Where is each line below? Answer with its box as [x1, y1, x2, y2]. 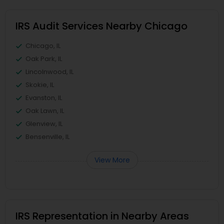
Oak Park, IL [25, 54, 62, 63]
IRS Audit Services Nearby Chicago [15, 19, 187, 33]
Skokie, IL [25, 80, 54, 89]
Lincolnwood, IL [25, 67, 73, 76]
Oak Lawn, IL [25, 106, 64, 115]
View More [94, 155, 130, 165]
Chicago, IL [25, 41, 60, 50]
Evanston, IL [25, 93, 62, 102]
